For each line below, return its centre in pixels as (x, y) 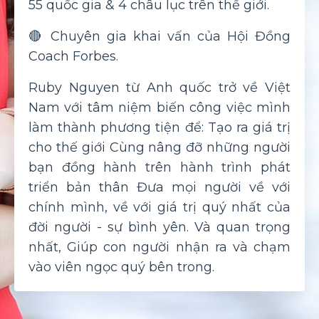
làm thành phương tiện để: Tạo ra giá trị (159, 127)
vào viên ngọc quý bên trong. (121, 267)
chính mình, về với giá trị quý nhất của (159, 207)
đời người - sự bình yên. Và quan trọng (159, 227)
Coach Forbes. (73, 56)
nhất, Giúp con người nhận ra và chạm (159, 247)
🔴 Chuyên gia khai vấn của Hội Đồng (159, 36)
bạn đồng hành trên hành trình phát (159, 167)
